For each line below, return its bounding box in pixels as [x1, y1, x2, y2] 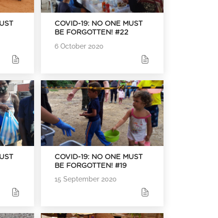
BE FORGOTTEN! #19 [54, 162, 127, 169]
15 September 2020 [54, 174, 117, 183]
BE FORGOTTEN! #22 [54, 29, 129, 36]
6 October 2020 [54, 41, 104, 50]
